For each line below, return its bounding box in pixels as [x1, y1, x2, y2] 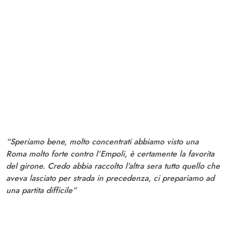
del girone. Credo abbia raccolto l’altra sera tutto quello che [6, 160, 220, 172]
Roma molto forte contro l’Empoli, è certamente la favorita [6, 148, 214, 160]
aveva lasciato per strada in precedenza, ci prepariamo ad [6, 172, 214, 184]
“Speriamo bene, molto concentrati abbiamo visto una [6, 136, 199, 148]
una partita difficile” [6, 184, 77, 197]
